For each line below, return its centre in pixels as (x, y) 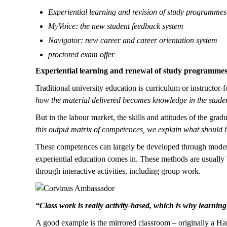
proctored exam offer (81, 54)
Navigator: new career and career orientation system (133, 40)
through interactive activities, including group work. (118, 171)
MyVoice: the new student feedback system (116, 26)
